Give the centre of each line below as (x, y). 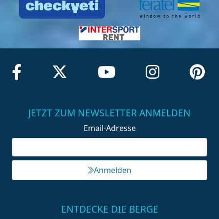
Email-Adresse (109, 128)
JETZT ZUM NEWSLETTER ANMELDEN (109, 112)
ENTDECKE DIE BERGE (109, 209)
